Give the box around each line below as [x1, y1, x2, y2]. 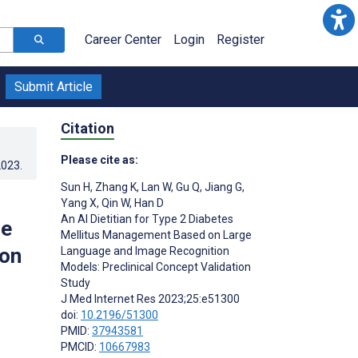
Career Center [85, 32, 161, 47]
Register [217, 32, 265, 47]
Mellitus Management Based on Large [61, 228, 252, 241]
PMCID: [61, 340, 99, 353]
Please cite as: [61, 153, 138, 166]
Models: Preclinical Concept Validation [61, 260, 251, 273]
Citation [61, 119, 114, 137]
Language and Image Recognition [61, 244, 229, 257]
